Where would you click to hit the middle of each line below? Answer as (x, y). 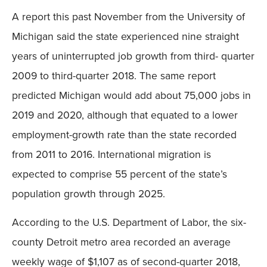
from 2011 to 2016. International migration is (111, 154)
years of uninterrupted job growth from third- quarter (133, 56)
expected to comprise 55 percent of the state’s (119, 174)
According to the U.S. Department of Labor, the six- (129, 222)
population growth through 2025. (89, 194)
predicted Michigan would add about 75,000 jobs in (131, 95)
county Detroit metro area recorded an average (121, 241)
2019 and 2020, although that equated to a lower (125, 115)
